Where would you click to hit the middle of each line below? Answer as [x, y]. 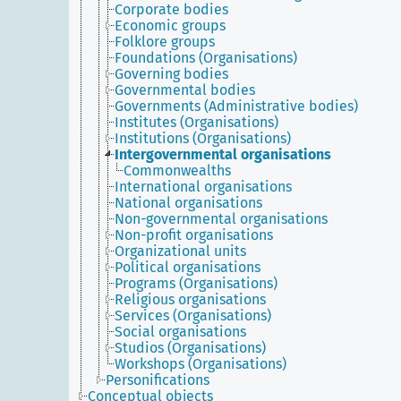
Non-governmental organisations [221, 219]
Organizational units [180, 251]
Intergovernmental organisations [223, 154]
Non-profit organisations [194, 235]
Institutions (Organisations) [203, 138]
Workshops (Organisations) [200, 364]
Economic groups [170, 26]
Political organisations [188, 267]
